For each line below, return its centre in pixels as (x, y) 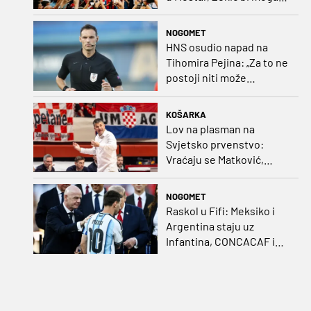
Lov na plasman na (210, 129)
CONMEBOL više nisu (216, 256)
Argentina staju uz (210, 226)
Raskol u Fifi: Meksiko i (220, 210)
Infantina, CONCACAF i (220, 241)
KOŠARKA (186, 115)
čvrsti (179, 271)
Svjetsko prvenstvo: (215, 144)
